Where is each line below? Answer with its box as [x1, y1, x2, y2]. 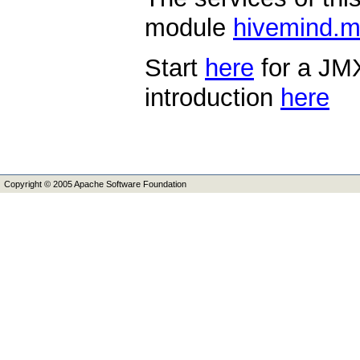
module [145, 13, 233, 42]
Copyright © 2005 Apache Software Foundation [4, 178, 186, 189]
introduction [145, 83, 280, 112]
